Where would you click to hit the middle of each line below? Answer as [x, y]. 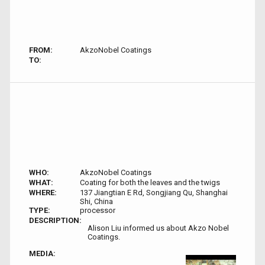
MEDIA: [42, 253]
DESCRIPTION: [55, 220]
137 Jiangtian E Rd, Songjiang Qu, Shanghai [153, 192]
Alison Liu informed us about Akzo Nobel [158, 228]
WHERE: [43, 192]
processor [97, 210]
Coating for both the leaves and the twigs [150, 182]
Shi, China [96, 201]
